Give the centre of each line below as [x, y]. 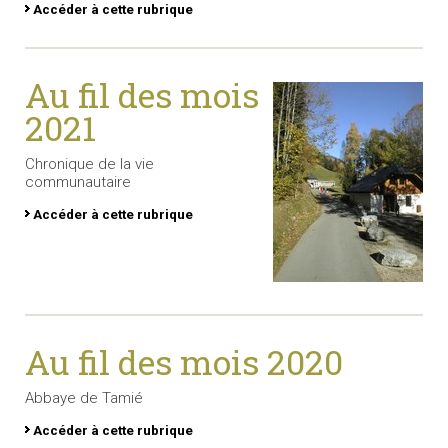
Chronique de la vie [89, 164]
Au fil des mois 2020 [184, 362]
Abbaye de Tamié [84, 398]
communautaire [78, 182]
